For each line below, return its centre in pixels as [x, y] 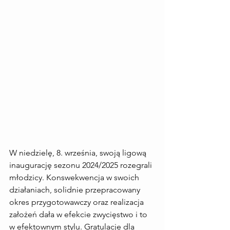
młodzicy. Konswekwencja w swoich [75, 177]
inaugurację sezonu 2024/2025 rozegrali [82, 165]
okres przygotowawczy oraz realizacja [78, 202]
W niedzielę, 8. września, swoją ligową [79, 153]
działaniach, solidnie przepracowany [76, 190]
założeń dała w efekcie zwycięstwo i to [79, 214]
